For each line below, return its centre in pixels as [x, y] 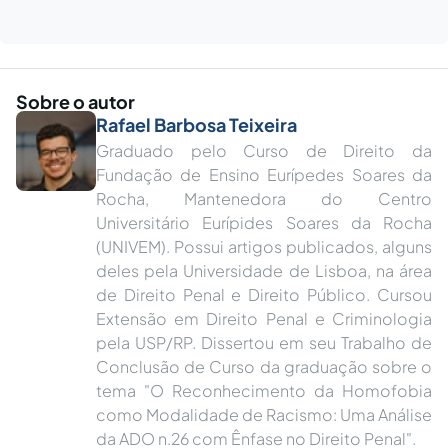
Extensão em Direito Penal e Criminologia [264, 318]
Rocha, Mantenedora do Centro [264, 198]
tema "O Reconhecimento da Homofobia [264, 390]
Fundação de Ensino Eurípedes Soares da [264, 174]
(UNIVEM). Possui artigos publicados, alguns [264, 246]
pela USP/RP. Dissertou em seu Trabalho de [264, 342]
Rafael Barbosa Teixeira [196, 124]
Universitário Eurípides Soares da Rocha [264, 222]
